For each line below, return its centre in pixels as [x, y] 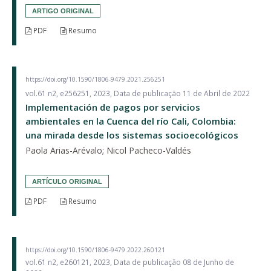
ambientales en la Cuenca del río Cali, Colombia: [131, 121]
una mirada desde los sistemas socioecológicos [132, 135]
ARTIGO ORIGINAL [63, 11]
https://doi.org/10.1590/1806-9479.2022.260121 [95, 250]
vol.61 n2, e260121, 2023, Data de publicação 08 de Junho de [130, 262]
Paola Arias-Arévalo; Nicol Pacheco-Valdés [108, 150]
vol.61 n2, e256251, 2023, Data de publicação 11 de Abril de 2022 [138, 93]
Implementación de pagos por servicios [113, 107]
